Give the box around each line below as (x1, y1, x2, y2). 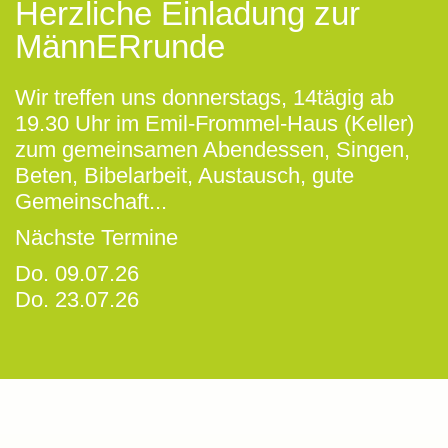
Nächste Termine (15, 224, 178, 250)
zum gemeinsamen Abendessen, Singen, (15, 136, 410, 162)
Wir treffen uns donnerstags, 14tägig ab (15, 84, 394, 110)
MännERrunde (15, 28, 225, 66)
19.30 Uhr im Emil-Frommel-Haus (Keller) (15, 110, 414, 136)
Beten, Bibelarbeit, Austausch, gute (15, 162, 354, 188)
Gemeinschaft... (15, 188, 167, 214)
